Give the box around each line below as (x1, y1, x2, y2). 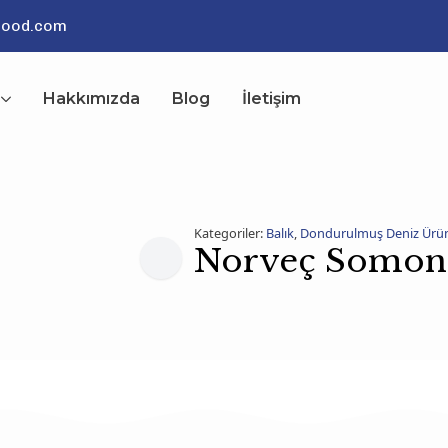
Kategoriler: (194, 224, 266, 242)
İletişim (241, 89, 301, 108)
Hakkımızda (42, 89, 140, 108)
